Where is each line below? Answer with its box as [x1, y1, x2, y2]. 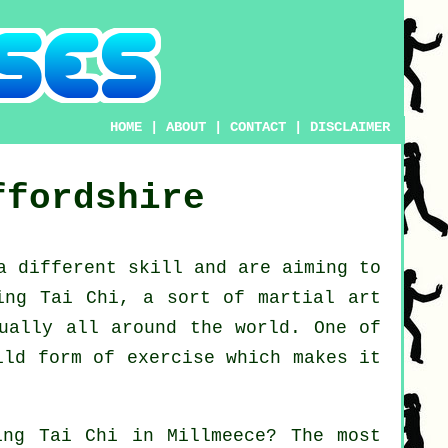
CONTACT [230, 119, 287, 135]
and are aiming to [183, 258, 381, 279]
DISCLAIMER [310, 119, 391, 135]
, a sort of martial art [118, 288, 382, 309]
